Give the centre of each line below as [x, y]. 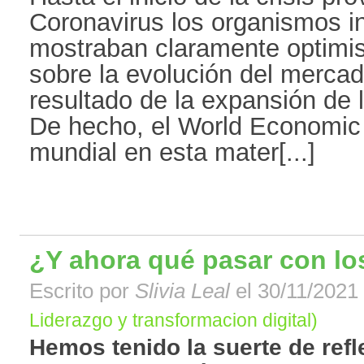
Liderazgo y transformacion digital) [173, 321]
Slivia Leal [182, 291]
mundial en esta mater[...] [172, 152]
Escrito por [82, 291]
